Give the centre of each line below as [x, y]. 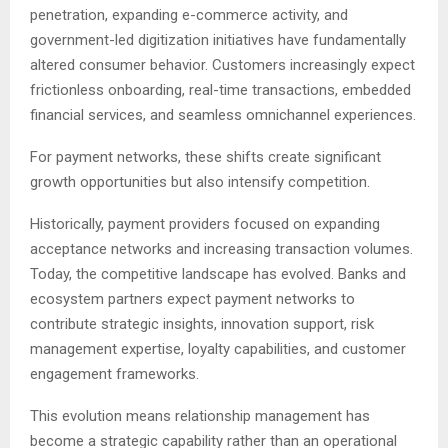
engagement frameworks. [114, 374]
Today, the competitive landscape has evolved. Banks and [218, 274]
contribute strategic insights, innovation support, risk [202, 324]
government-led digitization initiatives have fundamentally [218, 40]
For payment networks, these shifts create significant [205, 157]
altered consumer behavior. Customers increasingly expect [222, 65]
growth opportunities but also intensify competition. [200, 182]
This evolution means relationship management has [200, 416]
